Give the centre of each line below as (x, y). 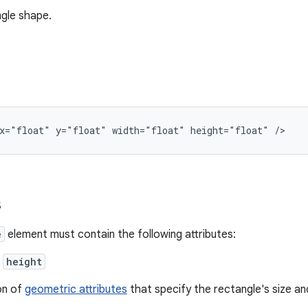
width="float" (148, 130)
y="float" (81, 130)
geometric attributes (76, 289)
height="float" (230, 130)
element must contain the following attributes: (120, 234)
